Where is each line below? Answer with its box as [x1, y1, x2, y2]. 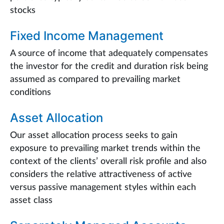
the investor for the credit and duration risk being [10, 61, 208, 71]
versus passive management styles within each [10, 182, 196, 192]
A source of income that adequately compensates [10, 48, 208, 58]
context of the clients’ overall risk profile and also [10, 156, 206, 166]
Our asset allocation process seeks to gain [10, 130, 177, 140]
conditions [10, 87, 53, 97]
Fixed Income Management [10, 28, 163, 43]
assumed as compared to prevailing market [10, 74, 180, 84]
